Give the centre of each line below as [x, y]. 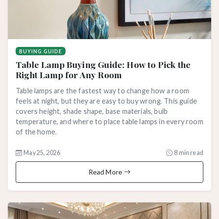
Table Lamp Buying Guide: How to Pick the [103, 65]
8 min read [189, 153]
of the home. [36, 132]
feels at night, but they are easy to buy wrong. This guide [106, 101]
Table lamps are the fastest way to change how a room [102, 91]
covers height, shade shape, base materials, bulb [92, 111]
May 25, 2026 [42, 153]
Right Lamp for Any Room [69, 75]
